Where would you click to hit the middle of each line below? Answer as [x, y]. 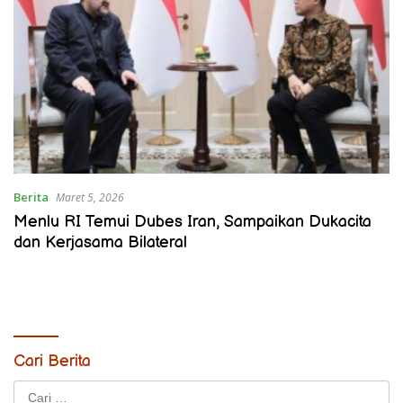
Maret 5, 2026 [90, 197]
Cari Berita [52, 361]
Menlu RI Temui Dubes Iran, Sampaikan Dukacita [193, 221]
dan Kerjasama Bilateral [100, 242]
